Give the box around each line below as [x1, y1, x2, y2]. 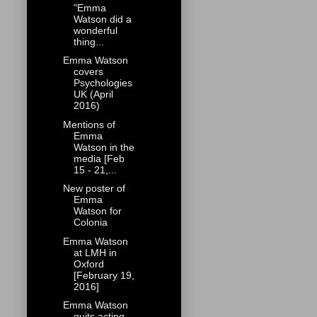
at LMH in [73, 246, 117, 258]
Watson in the [73, 141, 134, 153]
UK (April [73, 88, 113, 100]
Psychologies [73, 77, 132, 89]
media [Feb [73, 152, 125, 164]
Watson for [73, 205, 122, 217]
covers [73, 66, 103, 78]
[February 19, [73, 269, 134, 281]
